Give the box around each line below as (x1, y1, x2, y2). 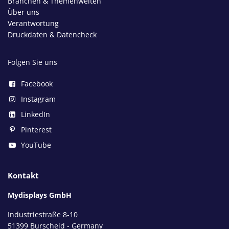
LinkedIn (21, 109, 50, 119)
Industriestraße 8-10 (8, 209, 78, 219)
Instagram (21, 94, 56, 104)
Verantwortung (8, 18, 59, 28)
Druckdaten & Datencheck (8, 29, 97, 39)
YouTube (21, 140, 51, 150)
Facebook (21, 78, 53, 88)
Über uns (8, 7, 39, 17)
